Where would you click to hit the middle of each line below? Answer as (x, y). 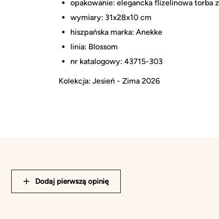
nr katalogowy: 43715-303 (117, 62)
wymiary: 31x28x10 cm (111, 18)
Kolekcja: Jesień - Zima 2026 (109, 81)
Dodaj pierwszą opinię (72, 181)
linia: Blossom (94, 47)
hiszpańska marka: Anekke (116, 32)
